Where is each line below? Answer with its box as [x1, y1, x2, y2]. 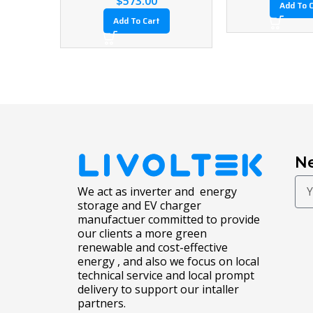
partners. [78, 296, 126, 311]
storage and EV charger [78, 198, 201, 213]
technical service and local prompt [78, 268, 254, 283]
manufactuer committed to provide [78, 212, 260, 227]
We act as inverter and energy [78, 184, 237, 199]
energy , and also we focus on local [78, 254, 259, 269]
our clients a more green [78, 226, 207, 241]
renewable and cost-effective [78, 240, 228, 255]
